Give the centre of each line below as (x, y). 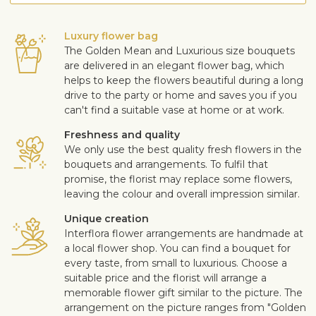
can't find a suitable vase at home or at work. (174, 110)
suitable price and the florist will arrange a (165, 278)
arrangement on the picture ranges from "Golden (185, 308)
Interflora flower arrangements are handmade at (184, 234)
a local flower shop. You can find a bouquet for (177, 249)
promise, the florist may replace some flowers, (178, 180)
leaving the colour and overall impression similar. (182, 194)
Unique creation (107, 219)
